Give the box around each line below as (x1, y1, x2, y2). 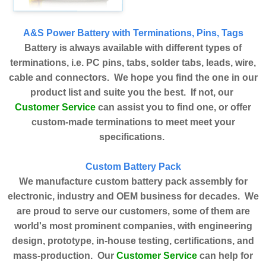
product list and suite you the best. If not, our (30, 87, 236, 98)
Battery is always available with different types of (24, 43, 242, 53)
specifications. (99, 132, 167, 142)
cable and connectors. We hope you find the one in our (8, 72, 258, 83)
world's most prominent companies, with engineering (14, 221, 252, 232)
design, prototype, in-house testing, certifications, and (12, 236, 254, 246)
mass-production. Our (13, 251, 116, 261)
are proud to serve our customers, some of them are (16, 206, 250, 217)
